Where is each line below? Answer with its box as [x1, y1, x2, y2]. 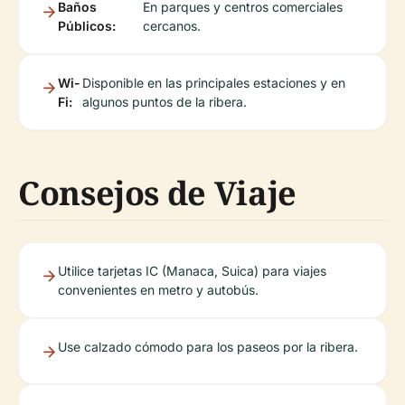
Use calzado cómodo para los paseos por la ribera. [58, 339, 358, 354]
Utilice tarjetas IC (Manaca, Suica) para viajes [58, 263, 326, 278]
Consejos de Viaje [18, 171, 297, 215]
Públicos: [58, 18, 116, 33]
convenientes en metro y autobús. [58, 282, 259, 297]
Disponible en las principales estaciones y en [81, 75, 345, 90]
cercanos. [143, 18, 202, 33]
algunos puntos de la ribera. [81, 94, 247, 109]
